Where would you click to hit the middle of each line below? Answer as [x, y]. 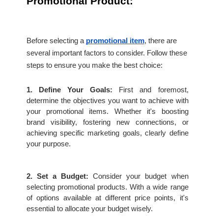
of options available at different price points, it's [107, 198]
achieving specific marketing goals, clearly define [107, 133]
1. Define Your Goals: [69, 90]
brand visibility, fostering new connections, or [107, 122]
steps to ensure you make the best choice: [94, 66]
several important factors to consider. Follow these [107, 53]
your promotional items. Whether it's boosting [107, 111]
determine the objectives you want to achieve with [107, 100]
